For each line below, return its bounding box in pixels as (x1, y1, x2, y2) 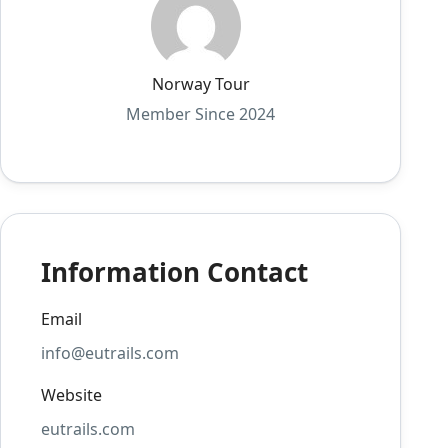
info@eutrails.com (41, 342, 180, 364)
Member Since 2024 (126, 103, 276, 125)
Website (41, 384, 103, 406)
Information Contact (41, 254, 309, 290)
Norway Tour (151, 73, 250, 95)
